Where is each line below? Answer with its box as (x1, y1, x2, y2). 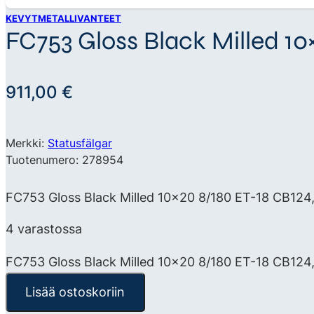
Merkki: (6, 135, 48, 150)
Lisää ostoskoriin (25, 285, 125, 300)
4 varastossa (6, 221, 82, 236)
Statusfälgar (48, 135, 112, 150)
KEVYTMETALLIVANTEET (6, 12, 121, 24)
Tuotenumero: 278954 (6, 152, 123, 167)
